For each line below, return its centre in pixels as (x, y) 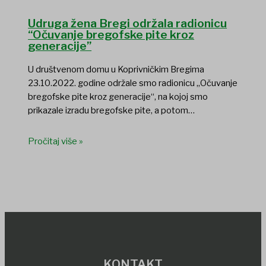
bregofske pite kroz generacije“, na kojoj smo (118, 97)
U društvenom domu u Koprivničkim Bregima (116, 70)
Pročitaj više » (56, 142)
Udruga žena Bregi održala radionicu (128, 23)
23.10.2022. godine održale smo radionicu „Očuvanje (133, 83)
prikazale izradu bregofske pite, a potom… (112, 111)
